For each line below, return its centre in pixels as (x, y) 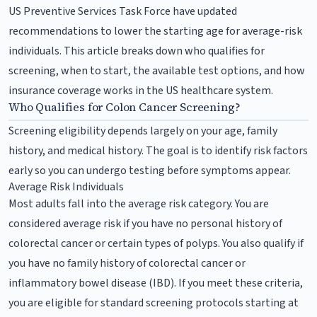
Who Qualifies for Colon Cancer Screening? (125, 106)
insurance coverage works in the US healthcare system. (141, 90)
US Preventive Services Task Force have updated (123, 11)
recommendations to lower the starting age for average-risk (155, 31)
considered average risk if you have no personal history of (145, 223)
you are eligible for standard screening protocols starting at (154, 302)
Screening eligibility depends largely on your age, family (143, 131)
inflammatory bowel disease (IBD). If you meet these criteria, (156, 283)
